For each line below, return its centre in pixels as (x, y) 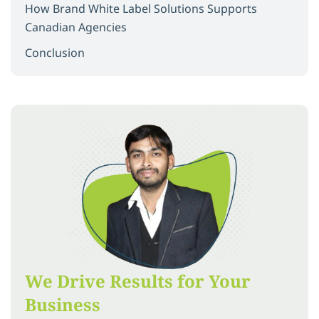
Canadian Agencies (76, 27)
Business (63, 304)
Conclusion (55, 52)
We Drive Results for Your (138, 281)
